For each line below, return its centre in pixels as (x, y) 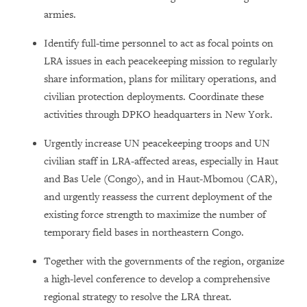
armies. (60, 14)
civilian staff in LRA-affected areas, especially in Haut (161, 161)
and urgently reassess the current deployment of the (158, 197)
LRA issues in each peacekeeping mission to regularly (160, 61)
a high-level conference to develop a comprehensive (157, 279)
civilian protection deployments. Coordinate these (154, 97)
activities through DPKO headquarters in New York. (158, 114)
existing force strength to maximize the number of (155, 214)
